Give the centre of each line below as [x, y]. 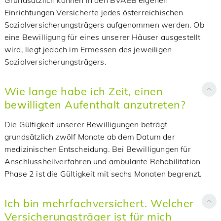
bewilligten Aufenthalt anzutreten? [95, 104]
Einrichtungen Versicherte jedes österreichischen [94, 12]
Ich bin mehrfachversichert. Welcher [99, 203]
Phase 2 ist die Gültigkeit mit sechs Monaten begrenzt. [103, 174]
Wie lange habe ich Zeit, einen [84, 91]
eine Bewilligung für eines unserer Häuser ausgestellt [102, 37]
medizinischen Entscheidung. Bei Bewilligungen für [97, 149]
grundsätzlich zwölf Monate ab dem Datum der [90, 137]
